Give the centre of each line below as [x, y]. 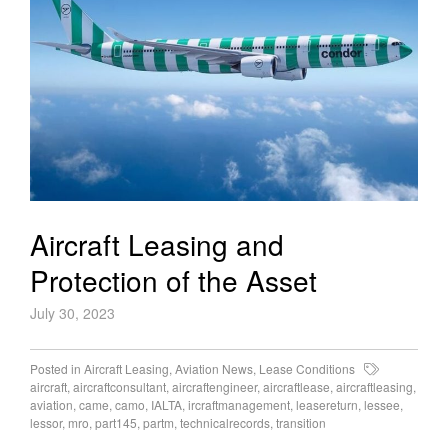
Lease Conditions [307, 368]
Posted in [57, 368]
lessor [46, 422]
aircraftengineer [214, 386]
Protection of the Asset [173, 279]
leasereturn [327, 404]
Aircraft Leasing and [157, 243]
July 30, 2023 [72, 312]
